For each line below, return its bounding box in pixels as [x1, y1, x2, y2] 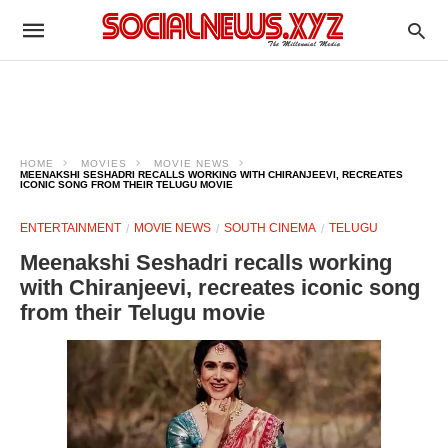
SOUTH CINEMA [224, 221, 316, 235]
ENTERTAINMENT [20, 221, 121, 235]
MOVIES [81, 158, 127, 169]
